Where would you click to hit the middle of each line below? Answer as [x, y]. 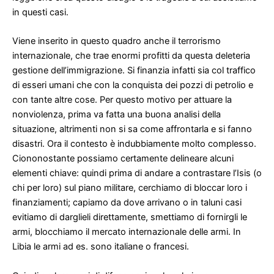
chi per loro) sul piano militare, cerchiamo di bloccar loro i [130, 188]
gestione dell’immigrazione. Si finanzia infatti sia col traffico [134, 71]
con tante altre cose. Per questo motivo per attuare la [122, 100]
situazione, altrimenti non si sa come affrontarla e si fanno [132, 129]
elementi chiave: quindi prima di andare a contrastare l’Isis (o [137, 173]
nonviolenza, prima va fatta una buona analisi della [117, 115]
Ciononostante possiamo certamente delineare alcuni [123, 159]
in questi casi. [40, 13]
